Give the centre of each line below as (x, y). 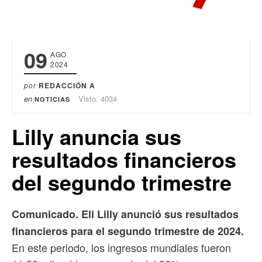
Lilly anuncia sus (96, 137)
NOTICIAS (52, 99)
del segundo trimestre (122, 182)
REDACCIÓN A (67, 86)
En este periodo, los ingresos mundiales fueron (121, 248)
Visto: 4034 (98, 99)
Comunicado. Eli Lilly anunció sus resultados (125, 214)
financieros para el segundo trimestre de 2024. (128, 231)
